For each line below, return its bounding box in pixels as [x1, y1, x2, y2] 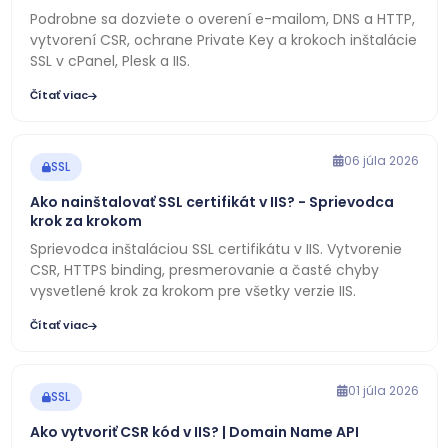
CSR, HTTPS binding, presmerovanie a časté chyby [29, 260, 379, 280]
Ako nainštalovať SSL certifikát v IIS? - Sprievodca [29, 192, 394, 212]
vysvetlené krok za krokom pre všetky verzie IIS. [29, 281, 356, 301]
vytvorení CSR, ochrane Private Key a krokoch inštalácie [29, 30, 417, 50]
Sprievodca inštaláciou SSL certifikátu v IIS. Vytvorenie [29, 239, 402, 259]
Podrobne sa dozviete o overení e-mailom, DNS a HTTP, [29, 9, 415, 29]
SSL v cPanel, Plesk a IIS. [29, 51, 190, 71]
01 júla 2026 [347, 382, 419, 399]
